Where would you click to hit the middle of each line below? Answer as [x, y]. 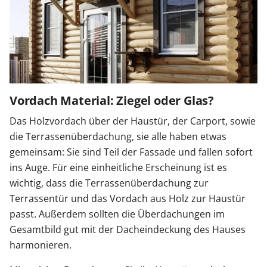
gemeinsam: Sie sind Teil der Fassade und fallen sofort [131, 152]
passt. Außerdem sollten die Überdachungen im [117, 214]
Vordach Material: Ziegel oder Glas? [112, 101]
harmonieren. [41, 245]
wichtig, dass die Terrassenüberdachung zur [109, 183]
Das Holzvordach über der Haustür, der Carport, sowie [133, 121]
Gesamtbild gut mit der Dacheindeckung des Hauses [128, 230]
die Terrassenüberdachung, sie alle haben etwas [118, 137]
